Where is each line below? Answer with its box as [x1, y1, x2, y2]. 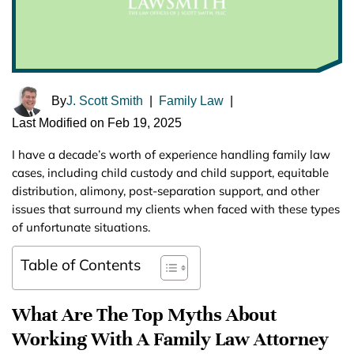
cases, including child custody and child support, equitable [12, 165, 329, 181]
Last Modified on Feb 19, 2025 [12, 116, 182, 130]
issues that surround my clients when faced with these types [12, 201, 340, 217]
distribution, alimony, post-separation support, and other [12, 183, 319, 199]
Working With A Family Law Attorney [12, 327, 329, 352]
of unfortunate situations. [12, 220, 150, 235]
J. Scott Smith [66, 94, 143, 108]
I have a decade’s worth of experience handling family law [12, 147, 330, 163]
